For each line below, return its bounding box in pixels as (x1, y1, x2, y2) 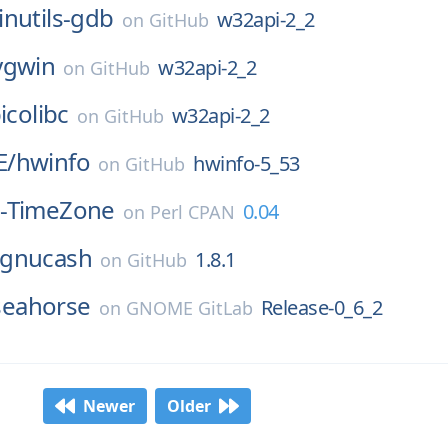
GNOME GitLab (125, 296, 253, 320)
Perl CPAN (149, 200, 235, 224)
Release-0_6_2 (260, 294, 383, 321)
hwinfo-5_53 (193, 150, 300, 177)
